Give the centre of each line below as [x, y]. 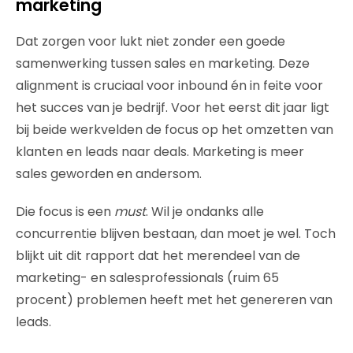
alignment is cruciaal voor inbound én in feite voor [169, 85]
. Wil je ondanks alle [205, 212]
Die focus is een [65, 212]
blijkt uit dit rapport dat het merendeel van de [158, 256]
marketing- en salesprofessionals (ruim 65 [147, 278]
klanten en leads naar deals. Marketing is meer [160, 152]
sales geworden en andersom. [109, 174]
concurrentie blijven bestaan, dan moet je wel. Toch [176, 234]
